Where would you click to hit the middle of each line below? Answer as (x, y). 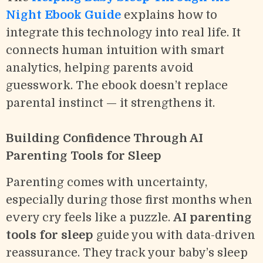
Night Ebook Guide (63, 15)
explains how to (169, 15)
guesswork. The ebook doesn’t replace (117, 86)
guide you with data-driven (174, 235)
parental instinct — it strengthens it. (110, 103)
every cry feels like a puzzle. (90, 218)
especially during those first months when (129, 200)
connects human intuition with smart (115, 50)
